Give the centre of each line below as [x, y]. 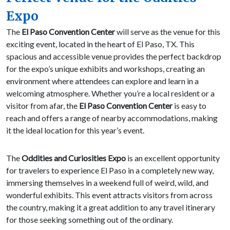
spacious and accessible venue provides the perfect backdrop [114, 56]
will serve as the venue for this [168, 32]
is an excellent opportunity [173, 158]
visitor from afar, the [43, 106]
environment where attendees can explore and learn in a [102, 81]
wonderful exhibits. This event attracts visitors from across [109, 195]
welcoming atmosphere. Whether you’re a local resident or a [110, 93]
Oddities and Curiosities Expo [74, 158]
